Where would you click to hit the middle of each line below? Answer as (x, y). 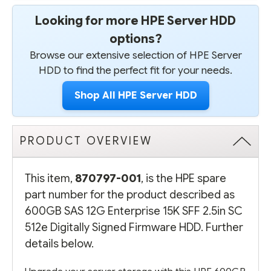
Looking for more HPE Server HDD (135, 20)
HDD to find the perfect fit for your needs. (135, 70)
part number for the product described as (130, 194)
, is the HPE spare (184, 178)
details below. (59, 243)
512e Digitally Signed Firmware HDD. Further (134, 227)
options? (135, 38)
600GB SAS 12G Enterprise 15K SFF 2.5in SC (134, 211)
